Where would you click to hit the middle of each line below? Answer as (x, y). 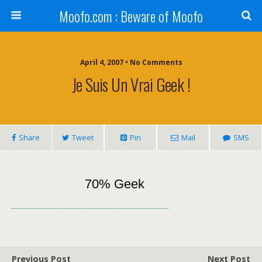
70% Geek (115, 184)
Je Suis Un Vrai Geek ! (131, 84)
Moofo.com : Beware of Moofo (131, 16)
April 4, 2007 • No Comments (131, 62)
